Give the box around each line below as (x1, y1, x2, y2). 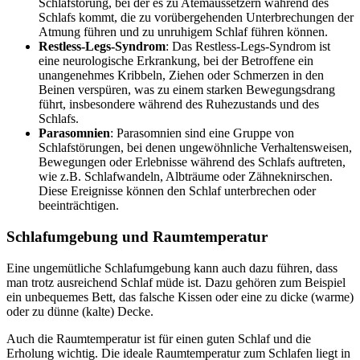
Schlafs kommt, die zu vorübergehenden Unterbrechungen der (39, 10, 354, 25)
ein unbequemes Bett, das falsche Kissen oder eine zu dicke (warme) (6, 289, 354, 304)
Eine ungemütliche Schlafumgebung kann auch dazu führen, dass (6, 260, 337, 275)
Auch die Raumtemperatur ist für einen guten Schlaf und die (6, 331, 311, 346)
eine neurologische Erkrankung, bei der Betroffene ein (39, 54, 313, 68)
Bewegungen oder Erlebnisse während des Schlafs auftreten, (39, 155, 346, 170)
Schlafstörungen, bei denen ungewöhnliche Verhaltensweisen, (39, 141, 352, 155)
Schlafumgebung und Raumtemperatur (6, 228, 268, 246)
